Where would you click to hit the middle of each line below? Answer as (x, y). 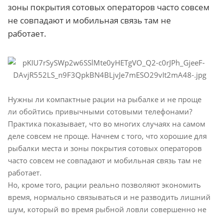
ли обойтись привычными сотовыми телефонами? (100, 111)
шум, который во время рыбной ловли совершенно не (107, 209)
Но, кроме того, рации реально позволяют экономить (104, 185)
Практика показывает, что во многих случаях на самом (107, 123)
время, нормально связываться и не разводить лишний (109, 197)
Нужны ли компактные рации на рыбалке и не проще (105, 99)
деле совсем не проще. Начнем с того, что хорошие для (107, 136)
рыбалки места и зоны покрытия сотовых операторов (105, 148)
